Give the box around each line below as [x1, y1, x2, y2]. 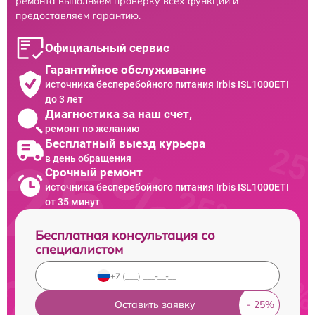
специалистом [35, 241, 123, 258]
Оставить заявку [114, 298, 195, 311]
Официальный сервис [45, 41, 169, 56]
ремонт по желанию [45, 122, 139, 134]
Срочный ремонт [45, 165, 143, 180]
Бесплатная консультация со [35, 227, 215, 244]
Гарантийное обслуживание [45, 63, 206, 77]
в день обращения [45, 152, 131, 164]
